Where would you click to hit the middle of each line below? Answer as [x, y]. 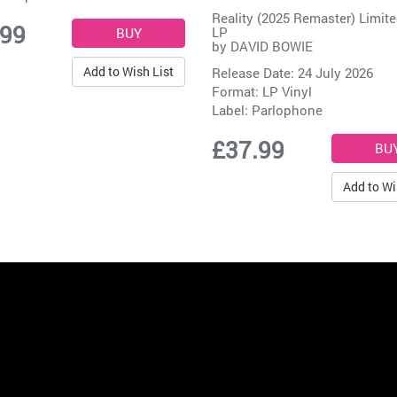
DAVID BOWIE [272, 47]
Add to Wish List [128, 72]
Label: [232, 110]
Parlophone [287, 110]
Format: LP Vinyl [262, 92]
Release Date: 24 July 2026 [292, 73]
